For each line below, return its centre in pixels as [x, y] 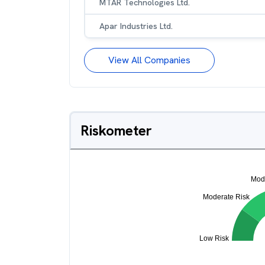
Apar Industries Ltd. [136, 26]
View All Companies [149, 60]
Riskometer [116, 130]
